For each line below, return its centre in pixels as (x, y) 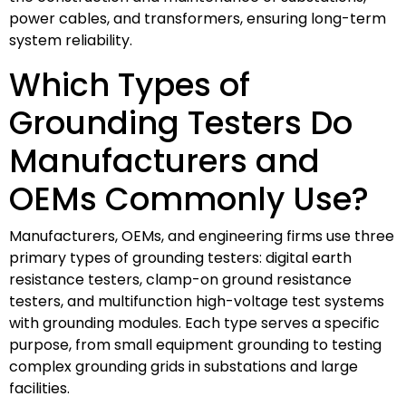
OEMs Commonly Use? (189, 198)
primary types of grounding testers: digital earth (180, 257)
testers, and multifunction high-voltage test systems (197, 301)
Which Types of (130, 84)
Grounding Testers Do (181, 122)
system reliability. (71, 40)
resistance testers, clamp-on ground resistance (180, 279)
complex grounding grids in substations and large (184, 366)
